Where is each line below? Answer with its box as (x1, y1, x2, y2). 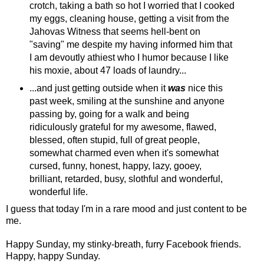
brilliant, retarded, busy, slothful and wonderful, (29, 173, 223, 184)
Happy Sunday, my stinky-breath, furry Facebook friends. (6, 239, 241, 249)
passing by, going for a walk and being (29, 108, 189, 119)
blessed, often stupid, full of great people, (29, 134, 200, 145)
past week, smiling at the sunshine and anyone (29, 95, 225, 106)
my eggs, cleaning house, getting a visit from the (29, 13, 229, 24)
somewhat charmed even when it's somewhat (29, 147, 219, 158)
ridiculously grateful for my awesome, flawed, (29, 121, 216, 132)
